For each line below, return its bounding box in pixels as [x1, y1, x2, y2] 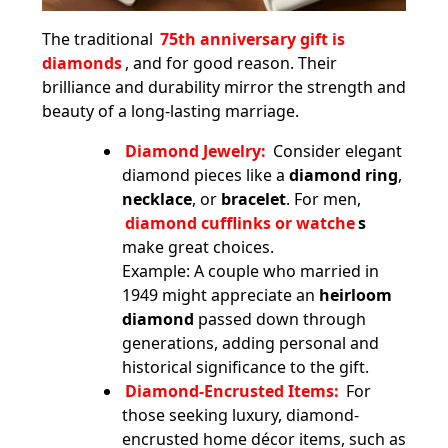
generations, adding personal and [122, 331, 379, 354]
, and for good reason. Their [125, 51, 337, 74]
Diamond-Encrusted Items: [125, 379, 343, 402]
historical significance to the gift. [122, 355, 369, 378]
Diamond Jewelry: [125, 139, 270, 162]
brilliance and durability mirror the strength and [42, 75, 406, 98]
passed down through [194, 307, 366, 330]
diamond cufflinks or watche [125, 211, 355, 234]
